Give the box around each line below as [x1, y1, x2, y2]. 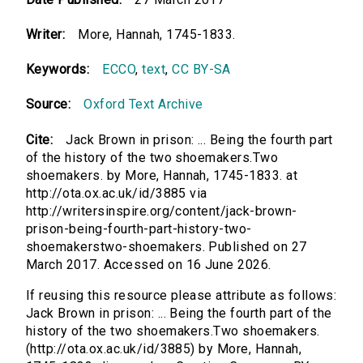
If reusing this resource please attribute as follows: [26, 288, 337, 304]
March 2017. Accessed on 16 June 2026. [26, 257, 271, 273]
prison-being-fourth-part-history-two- [26, 221, 252, 237]
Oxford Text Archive [83, 96, 203, 113]
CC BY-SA [172, 62, 231, 78]
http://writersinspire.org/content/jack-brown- [26, 203, 297, 220]
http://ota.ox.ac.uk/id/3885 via [26, 186, 207, 202]
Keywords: [26, 62, 90, 78]
